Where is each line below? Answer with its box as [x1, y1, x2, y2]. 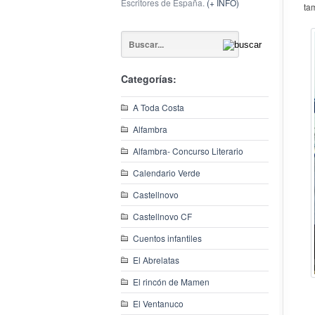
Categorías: [121, 72, 176, 86]
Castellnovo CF [133, 210, 192, 222]
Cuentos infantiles [133, 232, 202, 244]
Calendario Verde [133, 167, 200, 179]
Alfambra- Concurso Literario [133, 145, 243, 157]
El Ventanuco [133, 297, 184, 309]
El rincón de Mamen [133, 276, 210, 288]
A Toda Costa [133, 101, 184, 113]
